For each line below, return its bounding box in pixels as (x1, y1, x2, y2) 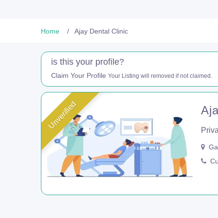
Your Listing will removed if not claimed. (108, 73, 212, 79)
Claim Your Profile (51, 72, 108, 79)
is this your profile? (51, 57, 124, 67)
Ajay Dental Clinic (74, 27, 128, 35)
